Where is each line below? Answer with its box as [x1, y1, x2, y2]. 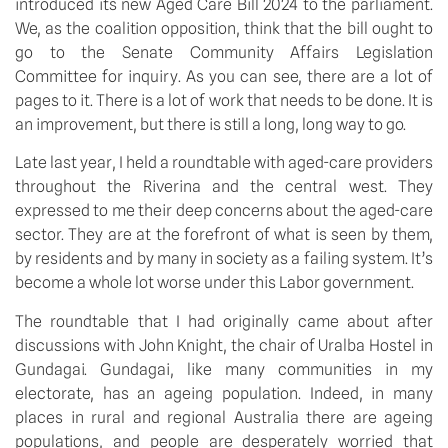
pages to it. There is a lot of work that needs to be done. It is [15, 91, 433, 110]
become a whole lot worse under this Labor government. [15, 273, 414, 293]
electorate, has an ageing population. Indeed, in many [15, 383, 433, 403]
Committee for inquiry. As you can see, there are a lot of [15, 67, 433, 86]
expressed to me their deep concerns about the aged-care [15, 201, 433, 221]
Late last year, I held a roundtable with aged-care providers [15, 153, 433, 173]
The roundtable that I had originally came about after [15, 311, 433, 331]
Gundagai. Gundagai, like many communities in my [15, 359, 433, 379]
